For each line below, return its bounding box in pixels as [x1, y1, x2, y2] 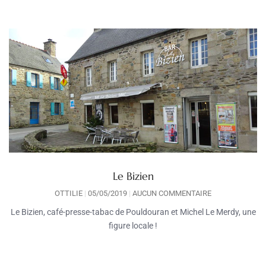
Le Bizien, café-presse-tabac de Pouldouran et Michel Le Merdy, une [10, 207, 256, 217]
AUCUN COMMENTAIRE [131, 188, 211, 198]
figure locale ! [109, 220, 157, 230]
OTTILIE [55, 188, 84, 198]
